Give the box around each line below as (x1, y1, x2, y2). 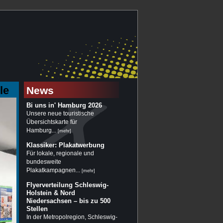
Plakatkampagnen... (26, 167, 82, 174)
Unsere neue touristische (26, 110, 94, 117)
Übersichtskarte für (26, 118, 77, 125)
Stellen (26, 205, 48, 213)
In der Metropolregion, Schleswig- (26, 214, 117, 221)
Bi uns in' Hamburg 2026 (26, 102, 102, 109)
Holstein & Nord (26, 189, 75, 197)
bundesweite (26, 158, 61, 165)
